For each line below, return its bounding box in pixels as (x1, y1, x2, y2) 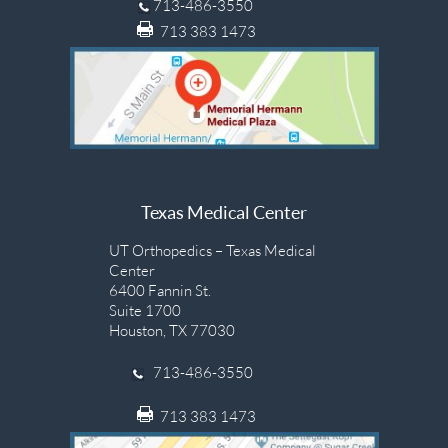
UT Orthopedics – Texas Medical (108, 241, 316, 260)
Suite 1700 (108, 301, 181, 320)
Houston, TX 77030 (108, 321, 235, 340)
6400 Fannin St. (108, 281, 211, 300)
